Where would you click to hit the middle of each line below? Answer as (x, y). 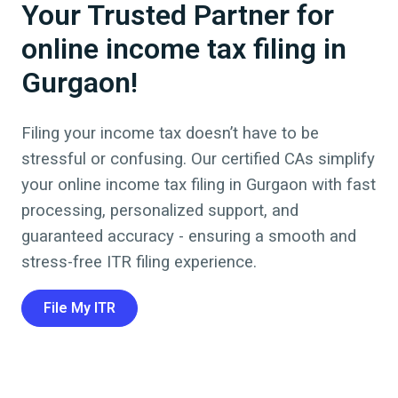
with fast (342, 184)
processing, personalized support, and (160, 210)
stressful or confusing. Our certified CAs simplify (198, 159)
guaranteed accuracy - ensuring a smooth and (189, 236)
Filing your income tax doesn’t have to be (170, 133)
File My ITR (80, 307)
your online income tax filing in (134, 184)
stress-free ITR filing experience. (139, 262)
